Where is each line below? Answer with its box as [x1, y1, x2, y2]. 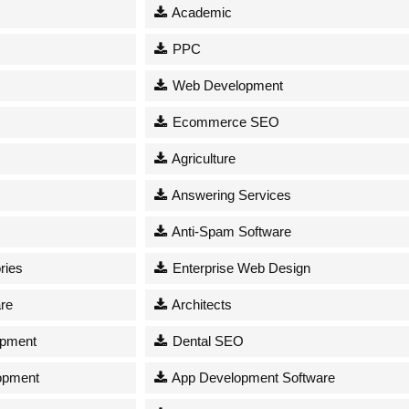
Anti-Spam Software [169, 223, 292, 239]
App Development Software [169, 369, 336, 385]
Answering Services [169, 186, 292, 203]
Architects [169, 296, 233, 312]
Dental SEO [169, 332, 245, 349]
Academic [169, 4, 233, 20]
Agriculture [169, 150, 236, 166]
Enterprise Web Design [169, 259, 311, 276]
